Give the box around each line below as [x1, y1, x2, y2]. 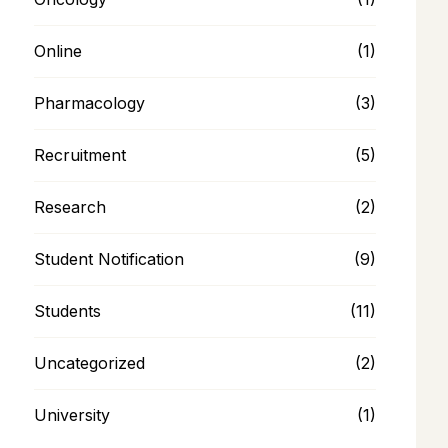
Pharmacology [33, 92, 145, 113]
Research [33, 196, 106, 217]
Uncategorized [33, 352, 145, 373]
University [33, 404, 110, 425]
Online [33, 40, 82, 61]
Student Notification [33, 248, 184, 269]
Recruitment [33, 144, 126, 165]
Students [33, 300, 101, 321]
